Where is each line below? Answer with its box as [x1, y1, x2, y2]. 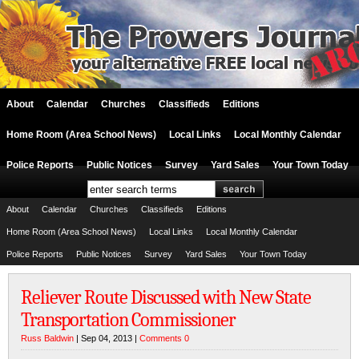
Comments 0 [139, 333, 189, 343]
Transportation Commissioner [21, 309, 236, 331]
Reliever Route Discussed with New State [21, 286, 311, 309]
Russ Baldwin [21, 333, 74, 343]
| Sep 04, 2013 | [74, 333, 139, 343]
